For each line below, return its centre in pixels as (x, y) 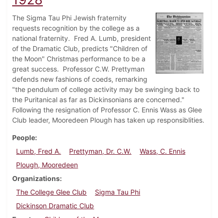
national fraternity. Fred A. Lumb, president (82, 38)
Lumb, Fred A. (39, 151)
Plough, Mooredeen (47, 165)
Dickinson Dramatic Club (55, 206)
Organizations (36, 179)
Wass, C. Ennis (162, 151)
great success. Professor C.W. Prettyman (78, 69)
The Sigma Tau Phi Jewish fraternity (69, 18)
